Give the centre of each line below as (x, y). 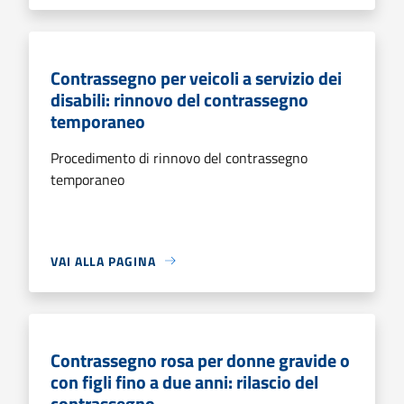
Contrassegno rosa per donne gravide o (200, 360)
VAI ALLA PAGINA (103, 261)
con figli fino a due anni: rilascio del (184, 381)
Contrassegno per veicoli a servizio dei (196, 78)
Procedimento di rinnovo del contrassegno (179, 157)
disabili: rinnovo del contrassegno (179, 99)
